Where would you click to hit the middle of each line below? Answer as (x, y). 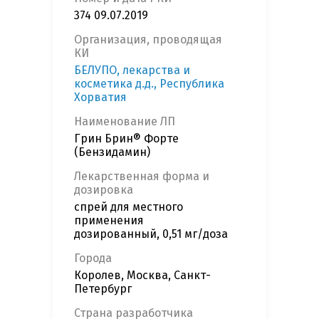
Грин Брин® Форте (126, 139)
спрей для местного (129, 207)
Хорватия (100, 98)
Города (93, 258)
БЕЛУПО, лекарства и (132, 70)
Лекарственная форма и (142, 177)
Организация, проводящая (148, 40)
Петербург (103, 289)
